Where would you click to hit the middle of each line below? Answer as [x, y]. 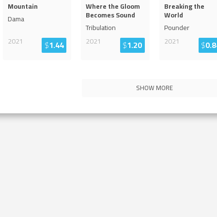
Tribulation [101, 28]
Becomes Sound [111, 15]
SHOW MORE [155, 88]
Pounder [177, 28]
